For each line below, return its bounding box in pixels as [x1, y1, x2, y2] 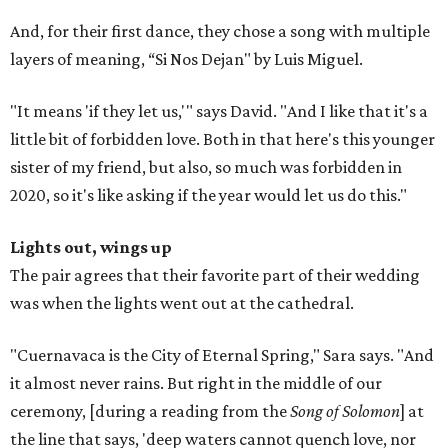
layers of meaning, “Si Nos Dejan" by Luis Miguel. [10, 49, 363, 70]
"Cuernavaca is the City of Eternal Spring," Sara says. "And [10, 345, 434, 366]
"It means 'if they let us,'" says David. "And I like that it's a [10, 101, 428, 122]
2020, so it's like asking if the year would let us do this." [10, 185, 407, 206]
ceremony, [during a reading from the [10, 401, 290, 422]
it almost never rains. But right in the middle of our [10, 373, 382, 394]
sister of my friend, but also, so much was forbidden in [10, 157, 402, 178]
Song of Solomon [290, 401, 400, 422]
